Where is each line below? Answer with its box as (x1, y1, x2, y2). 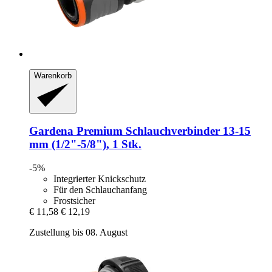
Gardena (29, 124, 73, 138)
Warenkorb (34, 71, 72, 81)
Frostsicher (53, 195, 95, 206)
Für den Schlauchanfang (53, 185, 147, 195)
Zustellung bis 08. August (29, 227, 127, 238)
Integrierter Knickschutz (53, 174, 146, 185)
